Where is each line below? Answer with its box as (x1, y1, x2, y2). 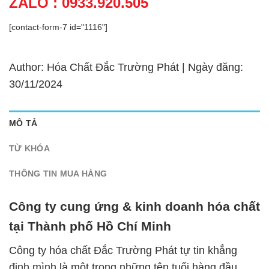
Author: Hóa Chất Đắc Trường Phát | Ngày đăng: (9, 61, 243, 73)
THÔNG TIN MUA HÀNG (9, 168, 107, 178)
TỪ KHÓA (9, 143, 50, 153)
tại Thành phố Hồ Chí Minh (9, 219, 171, 234)
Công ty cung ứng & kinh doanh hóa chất (9, 199, 260, 214)
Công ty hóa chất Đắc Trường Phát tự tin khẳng (9, 244, 237, 257)
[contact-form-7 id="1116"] (9, 22, 107, 32)
